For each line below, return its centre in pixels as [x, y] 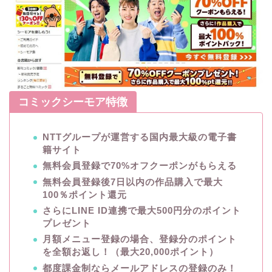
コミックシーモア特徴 [73, 102]
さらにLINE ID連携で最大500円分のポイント [142, 210]
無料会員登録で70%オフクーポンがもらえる [140, 166]
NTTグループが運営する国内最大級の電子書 [140, 137]
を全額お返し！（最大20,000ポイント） [131, 252]
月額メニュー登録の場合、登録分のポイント [140, 239]
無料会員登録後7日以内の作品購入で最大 [133, 182]
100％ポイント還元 [85, 194]
